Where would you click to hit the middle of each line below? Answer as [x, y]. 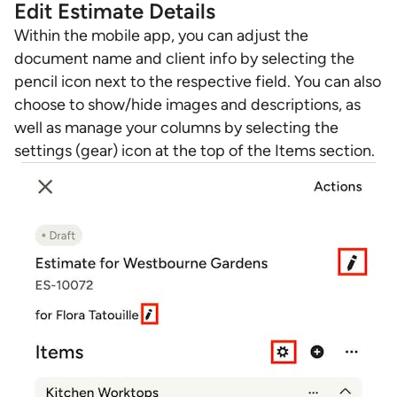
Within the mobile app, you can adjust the [161, 35]
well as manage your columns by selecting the [176, 128]
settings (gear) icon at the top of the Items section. [195, 151]
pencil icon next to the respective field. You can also [198, 82]
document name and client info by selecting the [184, 58]
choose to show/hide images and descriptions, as [187, 105]
